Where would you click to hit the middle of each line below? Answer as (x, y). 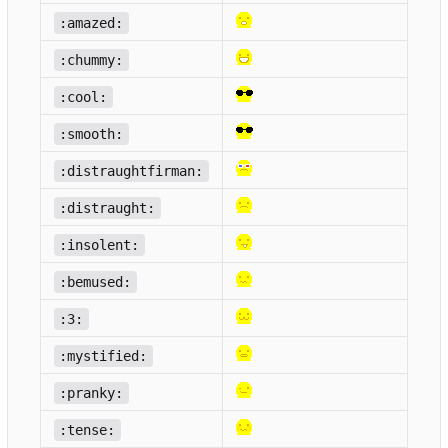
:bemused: (95, 281)
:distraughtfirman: (131, 170)
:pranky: (91, 392)
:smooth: (91, 133)
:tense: (87, 429)
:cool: (83, 96)
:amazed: (91, 22)
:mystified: (103, 355)
